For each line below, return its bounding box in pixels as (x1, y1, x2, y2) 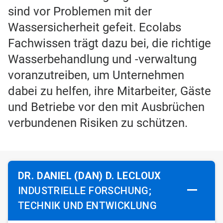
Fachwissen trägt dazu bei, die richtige (8, 36, 211, 51)
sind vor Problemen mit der (8, 4, 152, 19)
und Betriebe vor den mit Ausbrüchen (8, 100, 205, 114)
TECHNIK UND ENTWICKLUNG (18, 200, 157, 212)
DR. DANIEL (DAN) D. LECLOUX (18, 170, 161, 182)
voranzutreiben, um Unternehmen (8, 68, 184, 83)
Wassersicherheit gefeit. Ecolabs (8, 20, 181, 35)
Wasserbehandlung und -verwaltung (8, 52, 197, 67)
